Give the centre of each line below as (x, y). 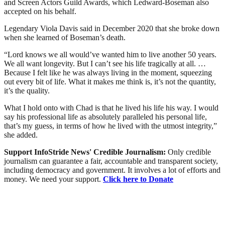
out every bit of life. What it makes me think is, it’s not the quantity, (110, 81)
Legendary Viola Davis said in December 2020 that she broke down (112, 28)
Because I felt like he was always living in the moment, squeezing (108, 72)
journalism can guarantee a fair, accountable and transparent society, (111, 161)
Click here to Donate (138, 179)
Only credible (189, 152)
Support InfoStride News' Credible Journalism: (86, 152)
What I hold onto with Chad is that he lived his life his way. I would (111, 107)
